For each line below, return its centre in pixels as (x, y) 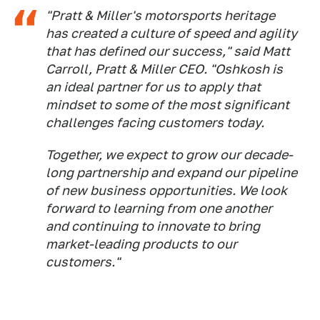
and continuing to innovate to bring (153, 226)
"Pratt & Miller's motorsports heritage (160, 15)
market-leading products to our (141, 244)
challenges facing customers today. (155, 122)
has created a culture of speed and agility (171, 33)
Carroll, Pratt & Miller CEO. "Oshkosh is (164, 69)
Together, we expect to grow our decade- (169, 154)
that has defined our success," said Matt (168, 51)
